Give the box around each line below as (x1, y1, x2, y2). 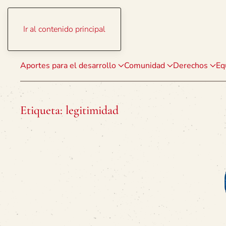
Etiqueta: (20, 103, 66, 118)
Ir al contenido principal (23, 24, 105, 35)
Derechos (173, 60, 208, 71)
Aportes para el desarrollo (20, 60, 116, 71)
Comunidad (124, 60, 165, 71)
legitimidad (66, 103, 119, 118)
